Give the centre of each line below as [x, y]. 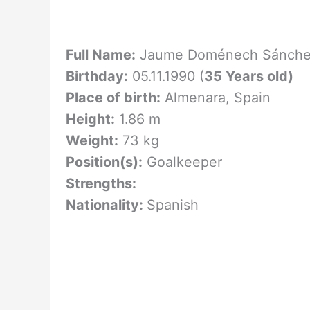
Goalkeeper [182, 162]
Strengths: [101, 183]
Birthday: [97, 76]
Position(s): [104, 162]
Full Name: [100, 54]
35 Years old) [248, 76]
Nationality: [106, 204]
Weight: [92, 140]
